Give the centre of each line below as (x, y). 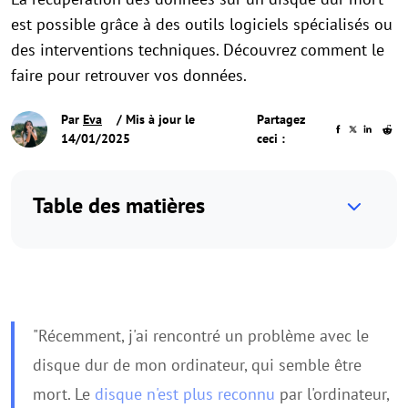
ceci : (271, 138)
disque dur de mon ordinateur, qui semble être (197, 365)
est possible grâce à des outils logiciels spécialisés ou (202, 24)
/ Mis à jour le (154, 119)
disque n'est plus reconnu (185, 394)
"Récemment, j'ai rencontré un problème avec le (201, 336)
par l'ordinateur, (332, 394)
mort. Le (64, 394)
